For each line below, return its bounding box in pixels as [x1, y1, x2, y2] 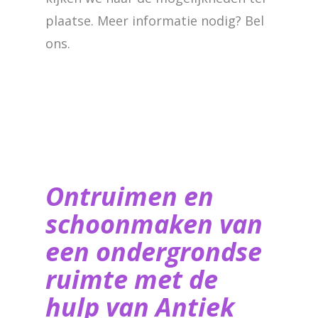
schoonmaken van [45, 207, 263, 241]
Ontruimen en [45, 179, 214, 214]
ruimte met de [45, 262, 218, 297]
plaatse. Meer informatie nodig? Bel [45, 12, 264, 29]
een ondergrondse [45, 234, 262, 269]
